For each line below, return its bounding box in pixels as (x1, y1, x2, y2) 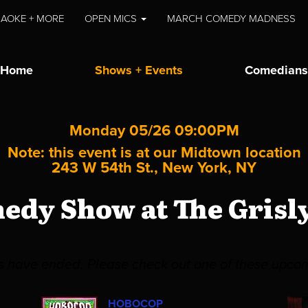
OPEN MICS (85, 12, 140, 25)
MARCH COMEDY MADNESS (167, 12, 296, 25)
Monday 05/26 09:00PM (69, 121, 239, 140)
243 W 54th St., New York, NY (52, 158, 256, 177)
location (245, 143, 301, 162)
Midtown (180, 143, 245, 162)
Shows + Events (95, 63, 183, 78)
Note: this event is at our (7, 143, 181, 162)
